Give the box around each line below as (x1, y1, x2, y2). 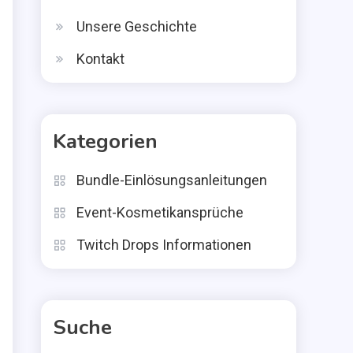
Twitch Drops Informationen (76, 236, 251, 253)
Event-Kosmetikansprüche (76, 204, 243, 221)
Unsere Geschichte (76, 18, 197, 35)
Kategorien (53, 128, 158, 155)
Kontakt (76, 50, 124, 67)
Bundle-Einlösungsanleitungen (76, 172, 267, 188)
